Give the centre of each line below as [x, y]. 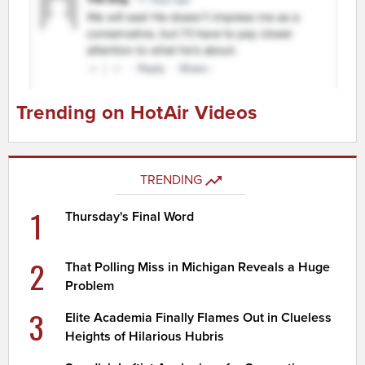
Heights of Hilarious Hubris [145, 336]
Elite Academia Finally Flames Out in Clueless [199, 317]
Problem [90, 286]
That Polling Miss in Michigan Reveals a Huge [198, 267]
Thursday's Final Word [130, 216]
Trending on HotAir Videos [136, 113]
